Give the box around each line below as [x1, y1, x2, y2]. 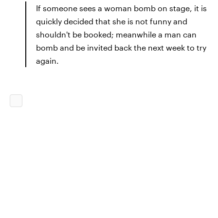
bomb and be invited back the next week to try [36, 43, 206, 52]
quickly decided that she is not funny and [36, 17, 187, 26]
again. [36, 56, 59, 65]
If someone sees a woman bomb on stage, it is [36, 3, 207, 13]
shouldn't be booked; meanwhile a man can [36, 30, 197, 39]
